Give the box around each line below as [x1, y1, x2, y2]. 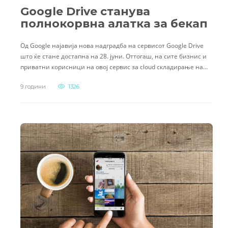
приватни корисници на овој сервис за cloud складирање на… [20, 62, 208, 71]
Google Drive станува [20, 4, 150, 18]
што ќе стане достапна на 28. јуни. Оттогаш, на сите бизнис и [20, 51, 207, 61]
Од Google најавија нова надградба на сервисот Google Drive [20, 41, 204, 50]
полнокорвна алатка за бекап [20, 16, 208, 31]
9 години [20, 82, 46, 90]
